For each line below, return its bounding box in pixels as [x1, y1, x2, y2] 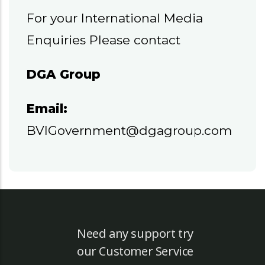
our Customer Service [77, 243, 194, 260]
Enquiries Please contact [27, 33, 180, 48]
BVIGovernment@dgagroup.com [27, 123, 232, 138]
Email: [27, 101, 67, 117]
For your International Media [27, 11, 203, 26]
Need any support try [77, 225, 194, 242]
